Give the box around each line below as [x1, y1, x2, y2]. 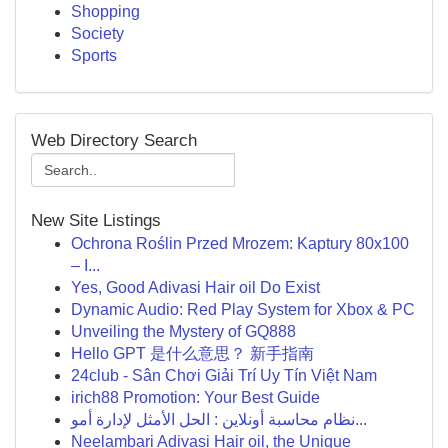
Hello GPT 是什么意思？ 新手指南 [71, 345, 314, 362]
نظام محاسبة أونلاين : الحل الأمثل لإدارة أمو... [355, 411, 367, 428]
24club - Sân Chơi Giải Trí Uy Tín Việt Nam [71, 367, 377, 384]
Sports [71, 47, 117, 64]
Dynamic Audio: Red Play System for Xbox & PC [71, 301, 415, 318]
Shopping [71, 3, 140, 20]
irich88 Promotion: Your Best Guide [71, 389, 320, 406]
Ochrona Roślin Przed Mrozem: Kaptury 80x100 [71, 235, 409, 252]
